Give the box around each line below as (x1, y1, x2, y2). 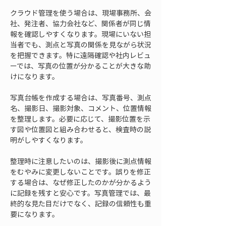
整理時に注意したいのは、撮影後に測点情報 (10, 156, 151, 166)
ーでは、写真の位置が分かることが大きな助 (10, 61, 151, 71)
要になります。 (10, 209, 59, 219)
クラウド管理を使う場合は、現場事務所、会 (10, 8, 151, 18)
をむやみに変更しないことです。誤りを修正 (10, 166, 151, 177)
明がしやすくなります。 (10, 135, 87, 145)
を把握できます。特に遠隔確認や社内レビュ (10, 50, 151, 60)
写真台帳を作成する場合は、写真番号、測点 (10, 92, 151, 102)
